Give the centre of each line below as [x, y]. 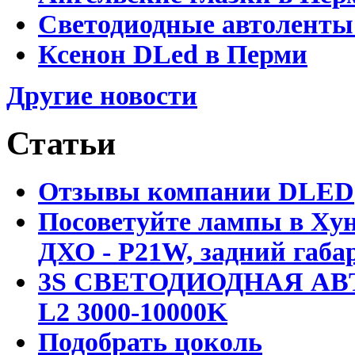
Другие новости [102, 95]
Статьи [61, 144]
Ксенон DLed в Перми [173, 54]
